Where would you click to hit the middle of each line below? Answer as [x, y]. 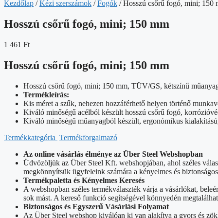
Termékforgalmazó [88, 137]
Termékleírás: [46, 94]
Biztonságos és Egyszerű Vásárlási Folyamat [96, 206]
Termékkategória [31, 137]
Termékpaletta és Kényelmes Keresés [84, 180]
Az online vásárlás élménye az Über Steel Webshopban [113, 154]
